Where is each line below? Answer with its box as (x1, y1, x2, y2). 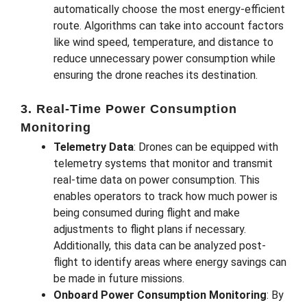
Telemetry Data (53, 140, 134, 153)
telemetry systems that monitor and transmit (53, 156, 273, 170)
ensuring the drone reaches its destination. (53, 68, 258, 82)
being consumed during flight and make (53, 206, 240, 219)
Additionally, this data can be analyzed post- (53, 238, 266, 252)
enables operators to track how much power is (53, 189, 278, 203)
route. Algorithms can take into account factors (53, 19, 284, 32)
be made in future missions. (53, 271, 184, 285)
